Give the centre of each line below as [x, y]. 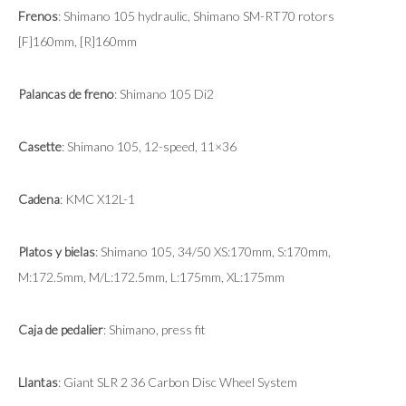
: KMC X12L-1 [97, 199]
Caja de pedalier [61, 330]
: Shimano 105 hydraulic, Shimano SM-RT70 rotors [196, 16]
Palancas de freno [66, 94]
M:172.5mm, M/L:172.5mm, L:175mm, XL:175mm [151, 277]
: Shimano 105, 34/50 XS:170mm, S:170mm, [213, 252]
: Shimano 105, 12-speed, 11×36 [149, 147]
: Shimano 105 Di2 [164, 94]
